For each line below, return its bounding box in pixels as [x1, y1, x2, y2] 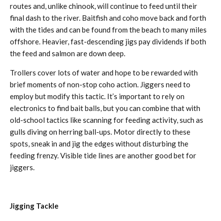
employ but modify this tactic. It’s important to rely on [10, 92, 184, 101]
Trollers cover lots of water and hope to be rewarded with [10, 68, 198, 77]
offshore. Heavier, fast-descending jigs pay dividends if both [10, 37, 206, 46]
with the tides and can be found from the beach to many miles [10, 25, 207, 34]
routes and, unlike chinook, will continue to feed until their [10, 1, 197, 10]
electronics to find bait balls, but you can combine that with [10, 104, 200, 112]
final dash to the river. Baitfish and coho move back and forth [10, 13, 206, 22]
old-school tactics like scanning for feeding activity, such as [10, 115, 203, 124]
